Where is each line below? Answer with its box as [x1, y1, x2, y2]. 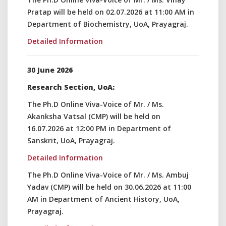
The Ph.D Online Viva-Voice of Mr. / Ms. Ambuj [27, 170, 189, 180]
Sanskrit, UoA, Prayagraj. [27, 136, 115, 145]
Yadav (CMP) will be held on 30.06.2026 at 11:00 [27, 182, 191, 192]
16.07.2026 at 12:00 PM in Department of [27, 124, 171, 133]
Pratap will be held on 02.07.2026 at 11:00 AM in [27, 7, 194, 17]
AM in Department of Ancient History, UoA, [27, 194, 180, 204]
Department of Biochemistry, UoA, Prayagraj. [27, 19, 188, 29]
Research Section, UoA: [27, 82, 115, 92]
